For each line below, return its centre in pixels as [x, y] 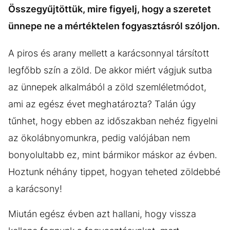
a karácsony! [35, 188]
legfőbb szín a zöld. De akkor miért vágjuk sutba [110, 70]
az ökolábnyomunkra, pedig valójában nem [99, 138]
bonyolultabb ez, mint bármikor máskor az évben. [113, 155]
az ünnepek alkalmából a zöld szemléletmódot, [107, 87]
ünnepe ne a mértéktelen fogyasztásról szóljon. [114, 26]
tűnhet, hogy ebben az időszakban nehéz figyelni [113, 121]
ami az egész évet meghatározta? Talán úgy [102, 104]
